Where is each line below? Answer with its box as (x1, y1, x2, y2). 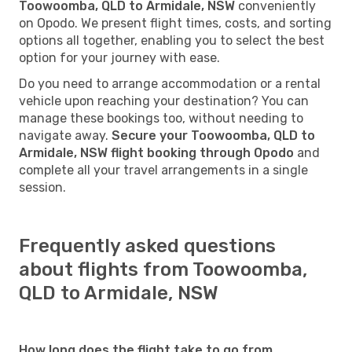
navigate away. (19, 127, 112, 143)
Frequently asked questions (19, 234, 276, 257)
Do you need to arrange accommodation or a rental (19, 75, 321, 91)
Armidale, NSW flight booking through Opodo (19, 145, 294, 160)
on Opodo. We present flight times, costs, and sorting (19, 15, 332, 31)
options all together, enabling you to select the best (19, 32, 324, 48)
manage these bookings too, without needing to (19, 110, 303, 126)
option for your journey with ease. (19, 49, 220, 65)
